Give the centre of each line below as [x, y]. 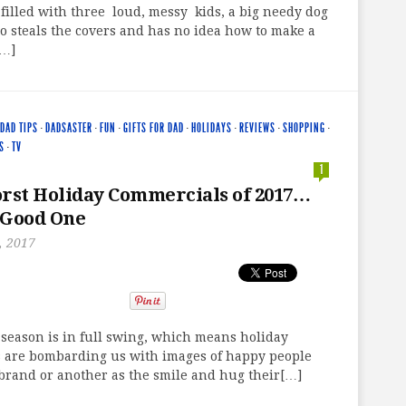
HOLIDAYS [212, 128]
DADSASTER [69, 128]
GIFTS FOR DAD [154, 128]
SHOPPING [304, 128]
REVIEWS [257, 128]
